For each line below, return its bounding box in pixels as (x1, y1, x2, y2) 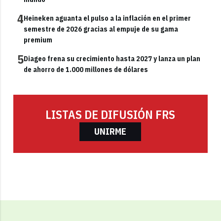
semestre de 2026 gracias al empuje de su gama (24, 25, 179, 34)
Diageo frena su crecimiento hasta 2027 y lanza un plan (24, 54, 201, 64)
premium (24, 36, 53, 45)
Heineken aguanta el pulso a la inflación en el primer (24, 14, 191, 23)
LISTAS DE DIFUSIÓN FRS (45, 107, 176, 123)
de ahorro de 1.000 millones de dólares (24, 65, 148, 74)
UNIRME (94, 126, 127, 138)
